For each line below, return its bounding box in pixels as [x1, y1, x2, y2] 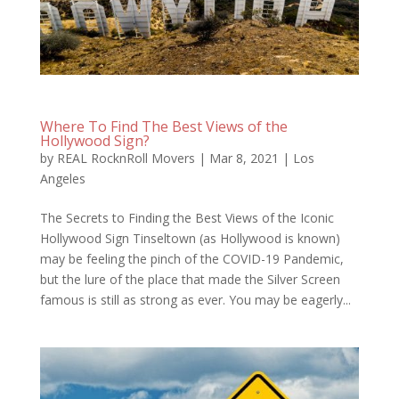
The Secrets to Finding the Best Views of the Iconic [39, 208, 334, 226]
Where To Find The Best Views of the [39, 116, 288, 136]
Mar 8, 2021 [208, 149, 279, 167]
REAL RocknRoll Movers [56, 149, 195, 167]
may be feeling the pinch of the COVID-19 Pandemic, [39, 249, 344, 267]
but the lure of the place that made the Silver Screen [39, 270, 340, 288]
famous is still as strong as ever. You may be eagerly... [39, 290, 351, 308]
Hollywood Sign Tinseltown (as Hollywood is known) [39, 229, 340, 247]
